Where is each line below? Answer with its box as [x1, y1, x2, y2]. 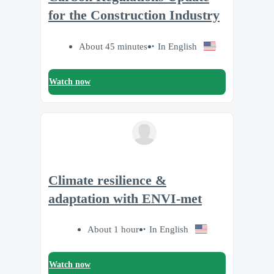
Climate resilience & [48, 172, 166, 188]
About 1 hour [87, 224, 139, 235]
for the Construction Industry [48, 8, 220, 23]
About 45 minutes [79, 40, 148, 51]
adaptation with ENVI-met [48, 191, 202, 206]
